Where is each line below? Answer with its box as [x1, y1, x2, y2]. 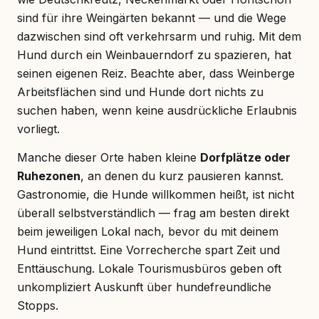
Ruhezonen [17, 168, 80, 183]
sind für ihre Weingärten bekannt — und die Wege [17, 10, 286, 25]
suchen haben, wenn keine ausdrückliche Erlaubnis [17, 103, 297, 117]
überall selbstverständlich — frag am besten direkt [17, 205, 289, 220]
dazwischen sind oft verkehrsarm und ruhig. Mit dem [17, 28, 301, 43]
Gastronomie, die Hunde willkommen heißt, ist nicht [17, 187, 294, 202]
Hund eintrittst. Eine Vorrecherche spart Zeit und [17, 242, 280, 257]
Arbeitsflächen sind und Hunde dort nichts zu [17, 84, 263, 99]
